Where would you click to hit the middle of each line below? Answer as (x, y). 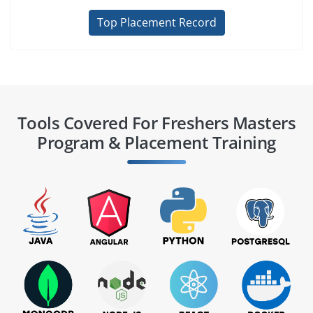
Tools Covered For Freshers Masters (156, 122)
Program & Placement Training (156, 142)
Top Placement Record (156, 23)
